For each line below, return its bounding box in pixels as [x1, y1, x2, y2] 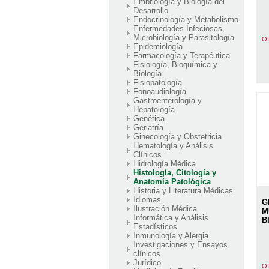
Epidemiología [133, 41, 183, 51]
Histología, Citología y [133, 168, 216, 177]
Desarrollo [133, 5, 168, 15]
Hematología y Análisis [133, 141, 213, 150]
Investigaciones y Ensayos [133, 240, 228, 249]
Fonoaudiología [133, 86, 186, 96]
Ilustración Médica [133, 204, 197, 213]
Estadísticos [133, 222, 177, 231]
